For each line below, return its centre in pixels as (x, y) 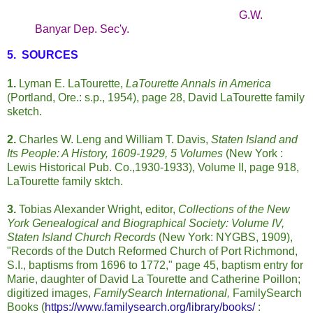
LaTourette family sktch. (65, 182)
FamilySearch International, (162, 293)
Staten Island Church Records (81, 238)
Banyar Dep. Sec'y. (82, 29)
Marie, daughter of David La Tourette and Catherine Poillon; (154, 279)
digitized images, (50, 293)
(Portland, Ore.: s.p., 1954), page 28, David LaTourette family (156, 98)
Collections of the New (234, 210)
